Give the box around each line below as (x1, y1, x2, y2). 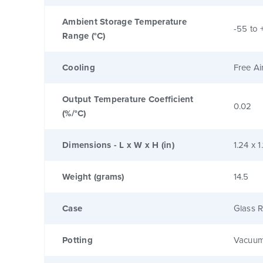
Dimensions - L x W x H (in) (62, 138, 174, 151)
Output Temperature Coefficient (62, 92, 194, 106)
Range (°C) (62, 29, 106, 42)
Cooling (62, 60, 95, 74)
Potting (62, 233, 93, 247)
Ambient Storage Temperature (62, 15, 187, 28)
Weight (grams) (62, 170, 124, 183)
